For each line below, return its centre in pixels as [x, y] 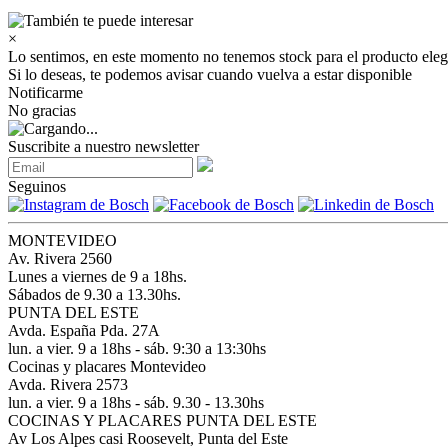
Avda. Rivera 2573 [68, 384]
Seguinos [37, 186]
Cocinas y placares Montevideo [107, 366]
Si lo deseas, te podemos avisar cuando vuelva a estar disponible [210, 74]
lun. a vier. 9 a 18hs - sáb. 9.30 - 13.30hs [136, 402]
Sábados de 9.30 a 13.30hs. [94, 294]
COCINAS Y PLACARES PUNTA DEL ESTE [162, 420]
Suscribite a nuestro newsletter [103, 146]
